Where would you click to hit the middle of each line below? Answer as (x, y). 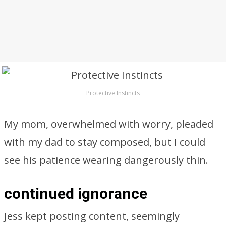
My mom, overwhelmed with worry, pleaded (109, 124)
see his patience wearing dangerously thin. (106, 160)
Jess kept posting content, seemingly (92, 216)
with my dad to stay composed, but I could (105, 142)
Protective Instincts (113, 93)
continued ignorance (76, 193)
